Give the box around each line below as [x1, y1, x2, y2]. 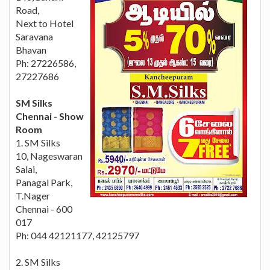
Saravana [16, 30, 53, 42]
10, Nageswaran [16, 149, 83, 162]
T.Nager [16, 189, 50, 201]
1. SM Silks [16, 136, 60, 148]
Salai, [16, 163, 37, 175]
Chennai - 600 [16, 202, 72, 215]
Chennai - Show [16, 110, 84, 122]
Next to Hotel [16, 17, 74, 29]
